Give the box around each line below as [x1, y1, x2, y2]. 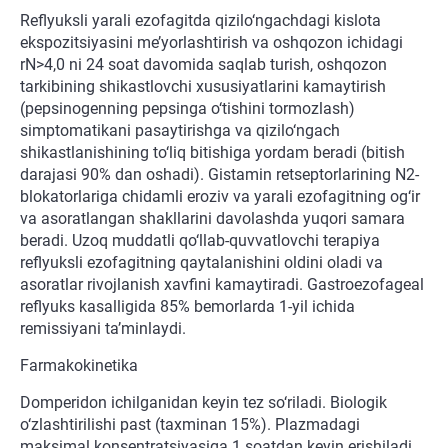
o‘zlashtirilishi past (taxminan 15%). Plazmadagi [20, 415, 360, 435]
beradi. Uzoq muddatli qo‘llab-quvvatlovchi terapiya [20, 231, 380, 251]
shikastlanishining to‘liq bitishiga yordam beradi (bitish [20, 143, 405, 163]
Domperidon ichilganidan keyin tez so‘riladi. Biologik [20, 393, 387, 413]
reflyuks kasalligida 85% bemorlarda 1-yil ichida [20, 297, 355, 317]
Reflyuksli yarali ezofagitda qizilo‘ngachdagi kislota [20, 11, 381, 31]
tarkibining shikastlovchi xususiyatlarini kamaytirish [20, 77, 386, 97]
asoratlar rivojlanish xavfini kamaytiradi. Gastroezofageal [20, 275, 424, 295]
